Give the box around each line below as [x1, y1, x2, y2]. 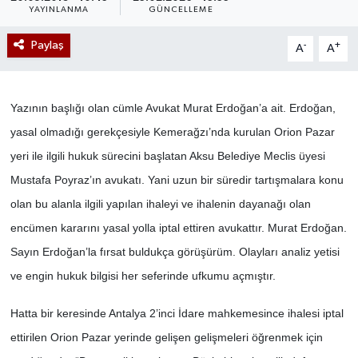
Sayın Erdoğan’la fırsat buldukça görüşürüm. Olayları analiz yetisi [10, 245, 340, 258]
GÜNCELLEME [148, 5, 213, 14]
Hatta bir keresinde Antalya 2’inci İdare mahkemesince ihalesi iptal [10, 306, 344, 320]
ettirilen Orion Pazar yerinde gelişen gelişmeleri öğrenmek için [10, 330, 323, 344]
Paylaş [30, 38, 64, 51]
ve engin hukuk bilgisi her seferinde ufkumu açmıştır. [10, 268, 276, 282]
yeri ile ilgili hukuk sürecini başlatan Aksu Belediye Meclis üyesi [10, 149, 325, 162]
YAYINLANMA [29, 5, 89, 14]
